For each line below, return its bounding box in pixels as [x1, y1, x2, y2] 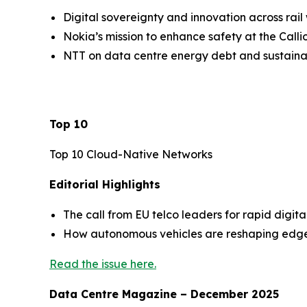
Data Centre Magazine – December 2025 [49, 286, 279, 301]
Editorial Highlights [49, 177, 160, 191]
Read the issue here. [49, 256, 156, 271]
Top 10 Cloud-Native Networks [49, 147, 212, 161]
